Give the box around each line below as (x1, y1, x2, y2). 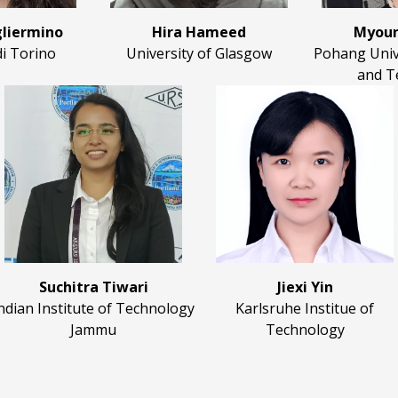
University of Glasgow (126, 44, 272, 64)
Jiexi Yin (276, 277, 333, 298)
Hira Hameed (152, 22, 246, 43)
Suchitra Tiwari (38, 277, 148, 298)
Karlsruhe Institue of (235, 298, 374, 319)
